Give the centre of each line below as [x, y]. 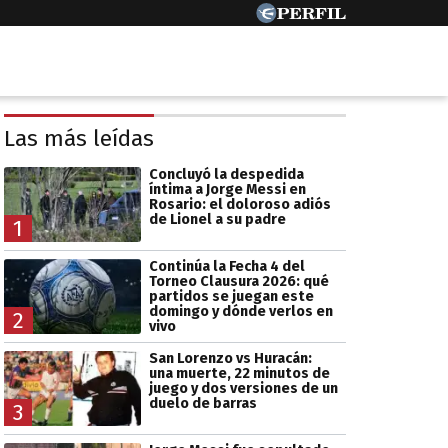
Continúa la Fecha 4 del [226, 266]
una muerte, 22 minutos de [239, 374]
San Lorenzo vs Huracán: [230, 359]
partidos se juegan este [231, 296]
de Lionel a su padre [217, 219]
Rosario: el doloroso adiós [239, 204]
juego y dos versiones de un [243, 389]
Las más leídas [79, 139]
